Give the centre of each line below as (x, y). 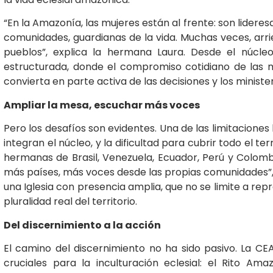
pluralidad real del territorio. (70, 202)
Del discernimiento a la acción (82, 225)
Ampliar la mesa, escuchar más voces (102, 105)
